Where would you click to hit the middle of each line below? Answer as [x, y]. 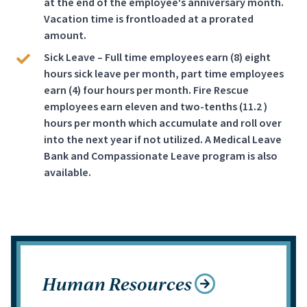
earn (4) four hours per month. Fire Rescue [146, 90]
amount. [65, 36]
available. [67, 173]
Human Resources [117, 283]
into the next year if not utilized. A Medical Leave [163, 140]
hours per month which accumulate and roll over [163, 123]
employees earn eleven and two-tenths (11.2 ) [156, 107]
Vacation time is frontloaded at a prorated [149, 19]
